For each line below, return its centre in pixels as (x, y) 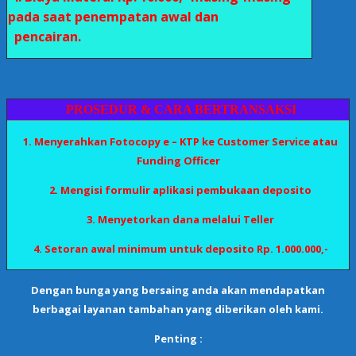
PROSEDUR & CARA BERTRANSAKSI (181, 109)
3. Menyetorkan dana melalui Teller (178, 219)
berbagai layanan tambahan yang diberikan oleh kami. (178, 309)
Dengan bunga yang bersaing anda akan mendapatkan (178, 290)
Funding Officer (178, 161)
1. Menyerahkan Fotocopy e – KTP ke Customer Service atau (179, 141)
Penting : (178, 339)
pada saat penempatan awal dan (153, 17)
